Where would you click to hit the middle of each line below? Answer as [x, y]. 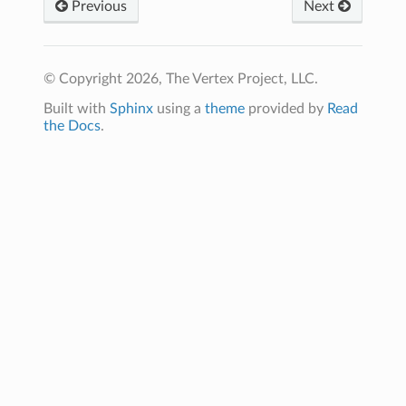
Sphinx [132, 108]
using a [179, 108]
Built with [77, 108]
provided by [286, 108]
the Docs [72, 126]
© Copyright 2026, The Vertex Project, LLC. [181, 78]
